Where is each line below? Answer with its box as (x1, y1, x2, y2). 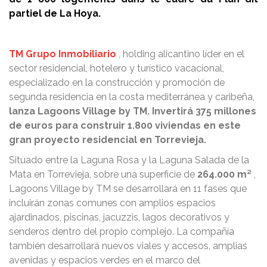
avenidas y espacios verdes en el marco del (9, 254, 200, 266)
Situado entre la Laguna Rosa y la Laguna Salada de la (9, 154, 249, 166)
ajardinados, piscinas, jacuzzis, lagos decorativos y (9, 212, 229, 223)
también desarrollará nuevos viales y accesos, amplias (9, 240, 247, 252)
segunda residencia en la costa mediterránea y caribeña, (9, 91, 254, 103)
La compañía (176, 226, 234, 237)
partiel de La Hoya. (9, 8, 101, 19)
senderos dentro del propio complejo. (9, 226, 176, 237)
